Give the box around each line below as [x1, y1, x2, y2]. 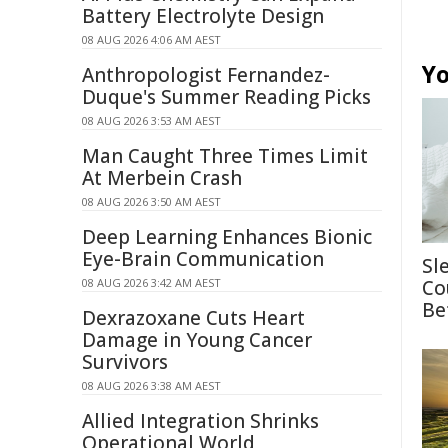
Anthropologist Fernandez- [82, 62, 330, 88]
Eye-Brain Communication [82, 246, 324, 272]
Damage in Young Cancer [82, 327, 312, 353]
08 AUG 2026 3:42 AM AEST [82, 275, 221, 290]
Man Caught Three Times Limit [82, 143, 368, 169]
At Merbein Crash [82, 165, 242, 191]
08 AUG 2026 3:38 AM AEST [82, 378, 221, 393]
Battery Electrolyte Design [82, 3, 324, 29]
